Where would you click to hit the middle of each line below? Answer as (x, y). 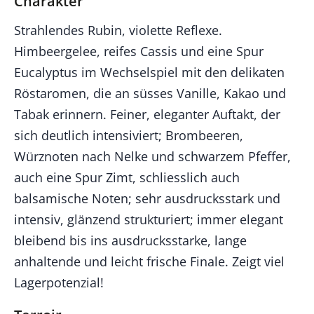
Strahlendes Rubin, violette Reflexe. (118, 30)
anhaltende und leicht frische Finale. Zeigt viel (149, 262)
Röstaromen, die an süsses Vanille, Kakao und (150, 94)
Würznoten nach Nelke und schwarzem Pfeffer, (152, 157)
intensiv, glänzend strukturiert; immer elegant (149, 220)
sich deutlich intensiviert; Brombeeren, (129, 136)
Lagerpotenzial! (59, 283)
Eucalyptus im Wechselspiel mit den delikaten (149, 73)
